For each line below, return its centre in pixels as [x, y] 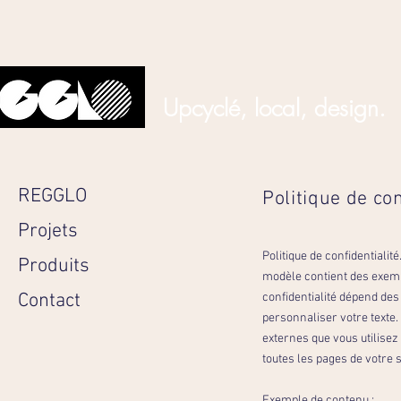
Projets [48, 231]
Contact [49, 301]
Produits [54, 266]
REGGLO [52, 196]
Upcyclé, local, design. [274, 108]
